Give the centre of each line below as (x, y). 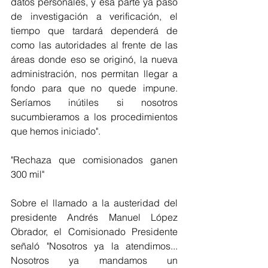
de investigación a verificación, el (94, 16)
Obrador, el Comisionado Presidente (94, 232)
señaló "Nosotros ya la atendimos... (94, 246)
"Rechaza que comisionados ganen (94, 160)
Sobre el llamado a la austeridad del (94, 203)
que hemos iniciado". (56, 131)
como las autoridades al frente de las (94, 45)
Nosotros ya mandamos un (94, 260)
